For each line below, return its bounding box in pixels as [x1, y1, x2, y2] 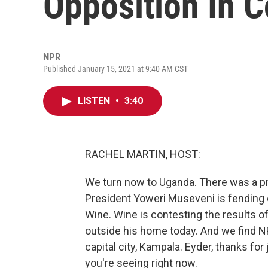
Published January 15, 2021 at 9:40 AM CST [43, 64, 188, 74]
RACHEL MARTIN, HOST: [85, 148, 200, 160]
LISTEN [78, 95, 112, 106]
